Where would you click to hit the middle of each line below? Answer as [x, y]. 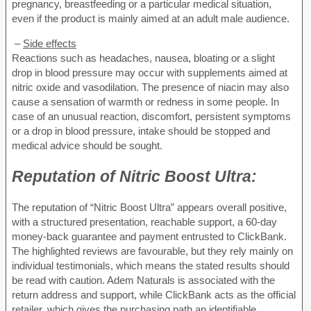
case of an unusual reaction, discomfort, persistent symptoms [151, 116]
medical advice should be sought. [87, 145]
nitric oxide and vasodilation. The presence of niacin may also [150, 87]
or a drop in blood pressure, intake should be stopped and [141, 131]
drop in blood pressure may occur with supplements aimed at [150, 72]
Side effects [50, 43]
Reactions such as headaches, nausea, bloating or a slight [143, 58]
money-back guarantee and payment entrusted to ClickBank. [149, 237]
